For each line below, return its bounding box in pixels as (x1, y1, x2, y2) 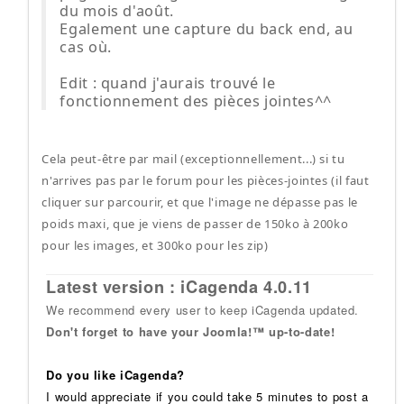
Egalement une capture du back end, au (60, 19, 353, 39)
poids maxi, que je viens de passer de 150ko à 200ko (41, 216, 349, 232)
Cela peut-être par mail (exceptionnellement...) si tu (41, 151, 345, 167)
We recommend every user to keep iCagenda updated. (46, 301, 360, 318)
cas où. (60, 37, 112, 57)
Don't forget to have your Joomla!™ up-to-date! (46, 323, 335, 340)
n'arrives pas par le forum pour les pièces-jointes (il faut (41, 172, 370, 188)
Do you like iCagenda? (46, 366, 185, 383)
